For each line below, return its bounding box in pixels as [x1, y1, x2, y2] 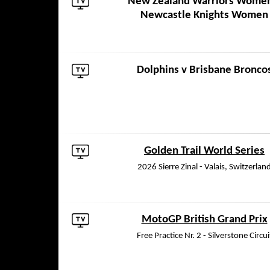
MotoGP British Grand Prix [141, 214, 268, 225]
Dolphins [136, 64, 179, 76]
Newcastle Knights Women [140, 10, 268, 21]
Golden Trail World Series [144, 145, 265, 157]
